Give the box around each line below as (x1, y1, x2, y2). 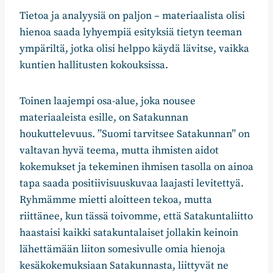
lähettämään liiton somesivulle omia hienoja (19, 243, 225, 257)
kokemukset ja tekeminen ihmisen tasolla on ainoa (19, 160, 253, 174)
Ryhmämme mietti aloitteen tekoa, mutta (19, 193, 212, 207)
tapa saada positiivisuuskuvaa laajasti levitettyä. (19, 177, 244, 191)
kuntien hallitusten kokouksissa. (19, 58, 168, 73)
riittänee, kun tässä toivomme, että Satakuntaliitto (19, 210, 253, 224)
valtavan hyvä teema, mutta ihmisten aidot (19, 144, 219, 158)
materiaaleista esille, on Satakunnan (19, 111, 188, 125)
